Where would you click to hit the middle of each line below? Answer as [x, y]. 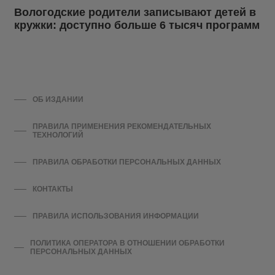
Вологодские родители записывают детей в [135, 13]
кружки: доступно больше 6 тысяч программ [137, 25]
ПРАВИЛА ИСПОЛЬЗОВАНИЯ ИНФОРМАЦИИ [116, 216]
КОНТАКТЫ [53, 189]
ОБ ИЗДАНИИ [58, 100]
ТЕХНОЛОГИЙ [58, 135]
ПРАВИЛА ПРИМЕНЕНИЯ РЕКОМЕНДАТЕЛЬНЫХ [122, 127]
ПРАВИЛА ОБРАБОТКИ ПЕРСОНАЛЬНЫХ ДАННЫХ [127, 162]
